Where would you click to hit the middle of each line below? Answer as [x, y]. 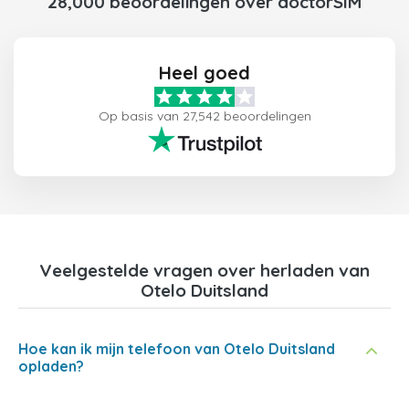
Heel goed [204, 73]
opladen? [51, 366]
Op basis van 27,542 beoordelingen [204, 116]
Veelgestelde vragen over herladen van [204, 270]
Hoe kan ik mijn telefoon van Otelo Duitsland [177, 349]
